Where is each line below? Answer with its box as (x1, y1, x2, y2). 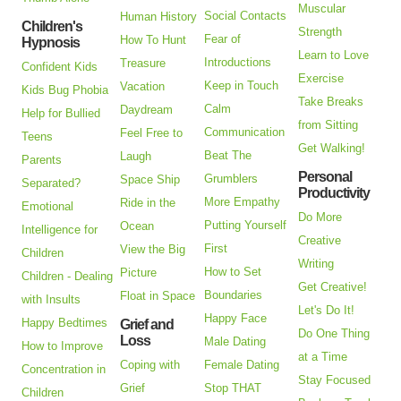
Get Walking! (298, 141, 366, 156)
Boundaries (204, 288, 263, 303)
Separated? (21, 176, 81, 191)
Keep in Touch (204, 79, 279, 93)
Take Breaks (298, 95, 364, 109)
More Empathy (204, 195, 281, 209)
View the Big (120, 243, 186, 257)
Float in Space (120, 289, 196, 303)
